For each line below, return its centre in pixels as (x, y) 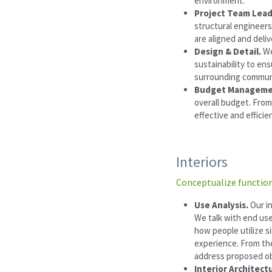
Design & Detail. (228, 51)
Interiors (202, 161)
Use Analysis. (222, 205)
